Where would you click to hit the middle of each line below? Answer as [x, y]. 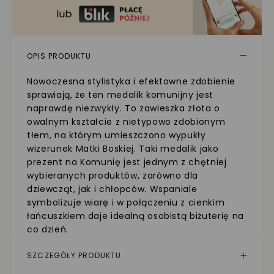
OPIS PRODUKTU [59, 56]
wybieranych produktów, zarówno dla [113, 175]
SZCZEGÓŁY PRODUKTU [74, 255]
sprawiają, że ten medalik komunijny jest [120, 94]
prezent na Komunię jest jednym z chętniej [127, 162]
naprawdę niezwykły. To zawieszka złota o [124, 108]
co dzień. [48, 229]
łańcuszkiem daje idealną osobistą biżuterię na [135, 216]
